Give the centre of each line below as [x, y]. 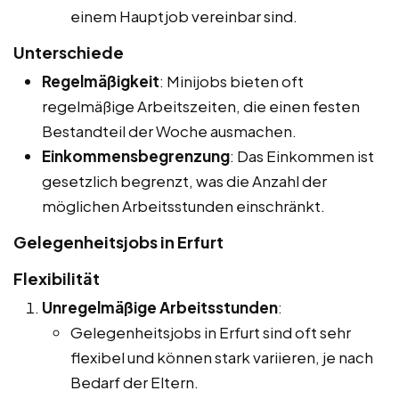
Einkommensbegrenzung [136, 156]
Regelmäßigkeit [101, 81]
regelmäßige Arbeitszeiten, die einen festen [201, 106]
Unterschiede [69, 53]
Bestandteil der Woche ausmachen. [169, 131]
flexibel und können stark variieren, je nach [222, 358]
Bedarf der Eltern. [134, 383]
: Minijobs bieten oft [232, 81]
